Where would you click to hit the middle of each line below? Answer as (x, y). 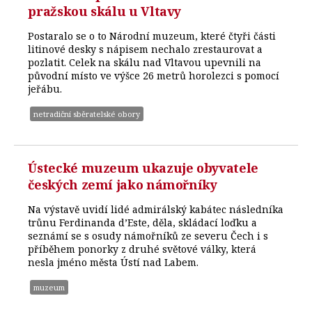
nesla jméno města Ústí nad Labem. (114, 263)
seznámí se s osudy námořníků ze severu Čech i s (148, 236)
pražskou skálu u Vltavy (105, 11)
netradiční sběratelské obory (87, 114)
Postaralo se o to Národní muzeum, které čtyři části (152, 36)
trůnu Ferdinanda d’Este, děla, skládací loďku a (143, 223)
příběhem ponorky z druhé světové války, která (142, 249)
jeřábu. (45, 89)
